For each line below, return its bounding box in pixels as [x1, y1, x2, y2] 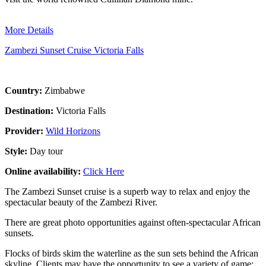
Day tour [30, 145, 63, 156]
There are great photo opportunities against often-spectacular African [5, 217, 261, 227]
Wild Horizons [46, 125, 100, 136]
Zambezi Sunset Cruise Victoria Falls [5, 45, 144, 55]
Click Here [83, 166, 124, 176]
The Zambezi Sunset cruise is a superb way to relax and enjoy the [5, 186, 250, 197]
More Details [5, 24, 53, 35]
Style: [5, 145, 30, 156]
